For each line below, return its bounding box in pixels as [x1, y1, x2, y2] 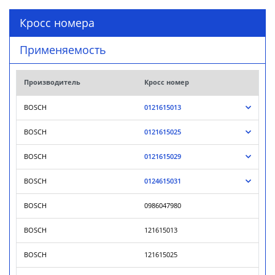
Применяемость [20, 42, 106, 57]
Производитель [24, 78, 80, 87]
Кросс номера [20, 15, 95, 30]
